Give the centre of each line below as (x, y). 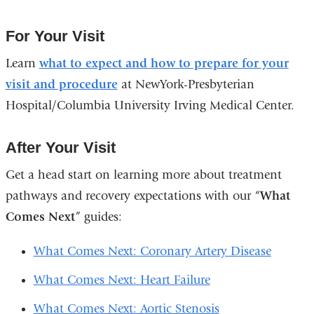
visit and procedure (61, 84)
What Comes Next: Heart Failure (122, 280)
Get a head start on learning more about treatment (143, 175)
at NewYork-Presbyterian (186, 84)
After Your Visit (60, 147)
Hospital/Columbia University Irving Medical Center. (150, 105)
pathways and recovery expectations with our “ (132, 196)
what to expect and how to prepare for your (164, 63)
